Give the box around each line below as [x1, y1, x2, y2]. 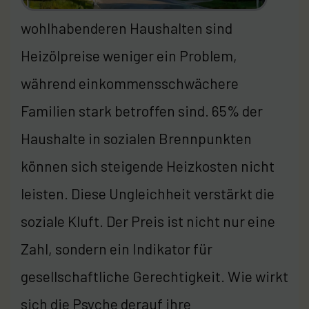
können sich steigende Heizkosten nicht [21, 157, 275, 175]
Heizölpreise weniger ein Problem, [21, 46, 237, 64]
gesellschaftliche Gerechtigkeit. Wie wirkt [21, 267, 288, 285]
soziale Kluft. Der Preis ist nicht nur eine [21, 212, 275, 230]
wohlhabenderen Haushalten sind [21, 19, 232, 37]
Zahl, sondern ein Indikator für [21, 239, 212, 257]
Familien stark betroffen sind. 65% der [21, 101, 263, 119]
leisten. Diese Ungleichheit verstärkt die [21, 184, 275, 202]
